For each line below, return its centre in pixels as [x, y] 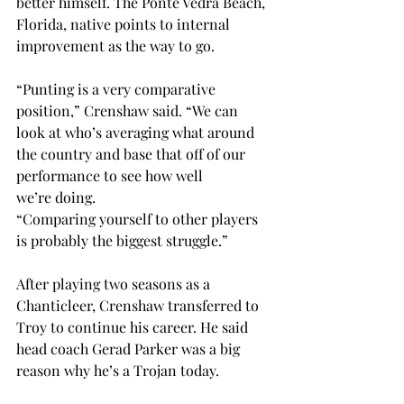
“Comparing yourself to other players [139, 219]
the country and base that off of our [133, 154]
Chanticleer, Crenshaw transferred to [139, 305]
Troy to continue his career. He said [134, 327]
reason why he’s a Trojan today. [121, 370]
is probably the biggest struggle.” [124, 240]
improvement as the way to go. [119, 46]
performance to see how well [111, 175]
